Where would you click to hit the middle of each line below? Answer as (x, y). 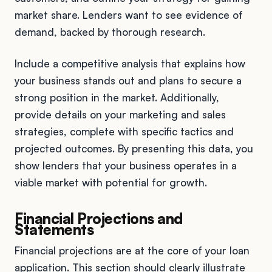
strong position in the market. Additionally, (117, 97)
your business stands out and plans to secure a (128, 80)
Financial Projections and (99, 218)
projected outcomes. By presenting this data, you (134, 148)
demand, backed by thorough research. (110, 32)
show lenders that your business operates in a (126, 165)
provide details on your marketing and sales (120, 114)
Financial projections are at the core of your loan (132, 250)
